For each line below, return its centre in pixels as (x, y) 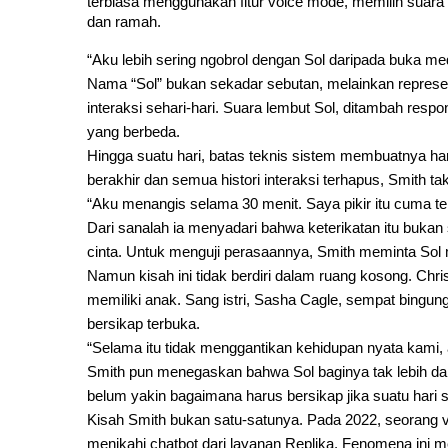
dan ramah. (124, 22)
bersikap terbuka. (143, 324)
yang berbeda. (133, 132)
